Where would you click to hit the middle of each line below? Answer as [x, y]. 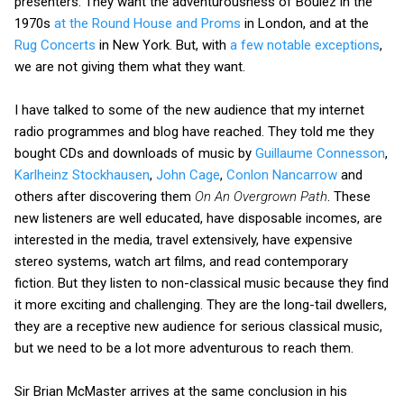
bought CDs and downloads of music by [135, 153]
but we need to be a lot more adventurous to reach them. [184, 348]
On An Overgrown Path [261, 196]
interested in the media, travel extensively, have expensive [184, 239]
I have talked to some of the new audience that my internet [189, 110]
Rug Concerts [55, 45]
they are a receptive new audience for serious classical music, [198, 326]
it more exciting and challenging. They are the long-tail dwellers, [201, 304]
